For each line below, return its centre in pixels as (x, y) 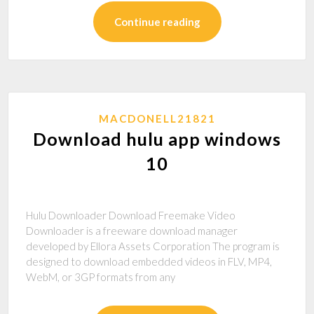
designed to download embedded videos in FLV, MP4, (149, 261)
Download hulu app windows (157, 139)
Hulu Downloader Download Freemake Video (131, 215)
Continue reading (157, 22)
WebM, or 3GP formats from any (101, 277)
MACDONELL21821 (157, 118)
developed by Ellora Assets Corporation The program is (153, 246)
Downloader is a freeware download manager (132, 231)
